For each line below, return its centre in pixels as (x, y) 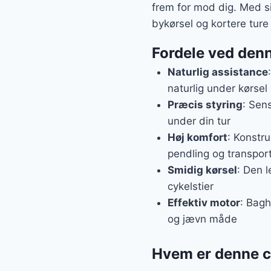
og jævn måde (202, 219)
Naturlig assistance (217, 72)
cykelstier (190, 187)
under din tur (199, 121)
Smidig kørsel (202, 170)
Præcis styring (205, 105)
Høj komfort (197, 138)
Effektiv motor (204, 203)
